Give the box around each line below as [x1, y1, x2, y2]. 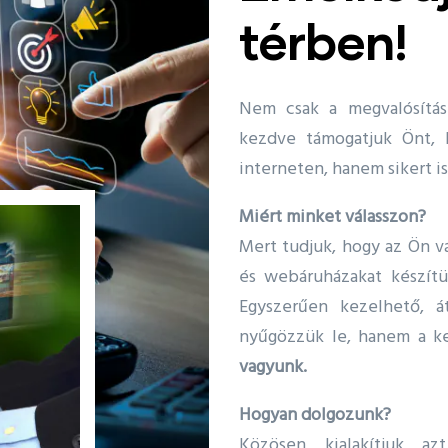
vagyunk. [239, 352, 307, 382]
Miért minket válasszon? [239, 202, 426, 232]
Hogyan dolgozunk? [239, 400, 391, 430]
